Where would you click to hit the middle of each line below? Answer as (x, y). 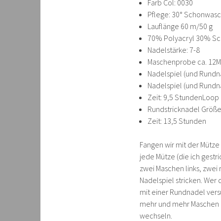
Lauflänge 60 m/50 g (180, 26)
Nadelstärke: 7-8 (174, 50)
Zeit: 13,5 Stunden (177, 121)
